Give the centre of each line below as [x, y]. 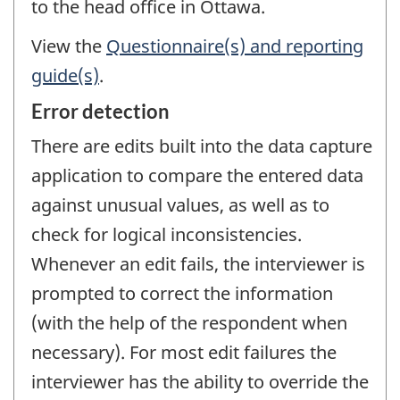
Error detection [100, 111]
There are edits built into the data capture [202, 146]
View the [69, 46]
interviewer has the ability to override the [200, 381]
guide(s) [65, 76]
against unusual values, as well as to [180, 204]
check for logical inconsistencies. [167, 234]
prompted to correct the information [182, 293]
